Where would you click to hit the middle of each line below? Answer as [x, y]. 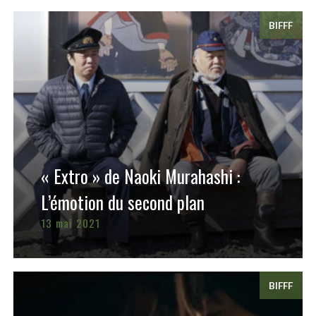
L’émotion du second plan [122, 202]
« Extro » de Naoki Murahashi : [140, 176]
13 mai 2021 [70, 223]
